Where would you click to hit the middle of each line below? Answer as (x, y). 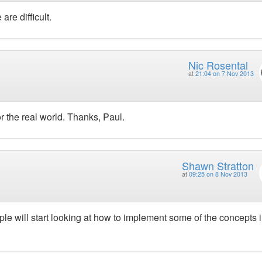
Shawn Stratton (218, 165)
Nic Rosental (218, 65)
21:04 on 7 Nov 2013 (224, 73)
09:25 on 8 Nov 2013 (218, 174)
